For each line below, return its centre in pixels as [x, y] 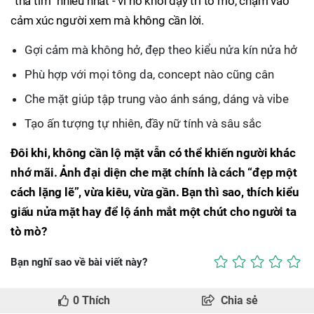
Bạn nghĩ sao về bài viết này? [79, 262]
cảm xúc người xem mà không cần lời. [108, 20]
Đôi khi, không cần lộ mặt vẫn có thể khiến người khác [153, 153]
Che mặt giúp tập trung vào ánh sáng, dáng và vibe [157, 99]
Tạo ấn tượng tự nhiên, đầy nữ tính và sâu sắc [143, 123]
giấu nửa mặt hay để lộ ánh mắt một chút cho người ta [153, 212]
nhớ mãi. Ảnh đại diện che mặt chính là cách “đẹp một [154, 172]
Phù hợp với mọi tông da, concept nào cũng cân [149, 74]
